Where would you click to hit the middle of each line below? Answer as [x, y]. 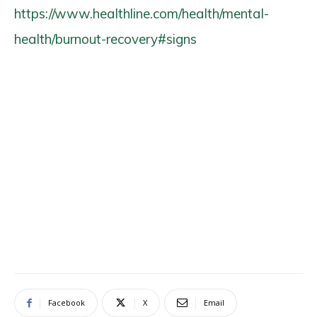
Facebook [67, 302]
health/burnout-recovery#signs [105, 39]
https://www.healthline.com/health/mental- [142, 13]
